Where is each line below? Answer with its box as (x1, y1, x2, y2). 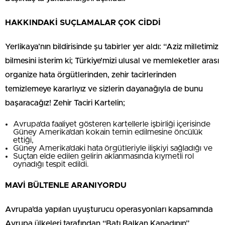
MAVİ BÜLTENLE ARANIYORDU (5, 181, 127, 189)
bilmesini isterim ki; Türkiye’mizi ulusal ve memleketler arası (5, 57, 219, 65)
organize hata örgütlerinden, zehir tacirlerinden (5, 71, 176, 79)
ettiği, (13, 136, 34, 144)
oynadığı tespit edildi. (13, 160, 89, 168)
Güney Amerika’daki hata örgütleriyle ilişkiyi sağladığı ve (13, 144, 212, 152)
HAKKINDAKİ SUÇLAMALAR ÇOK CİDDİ (5, 19, 161, 27)
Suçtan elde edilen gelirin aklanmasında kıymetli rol (13, 152, 194, 160)
